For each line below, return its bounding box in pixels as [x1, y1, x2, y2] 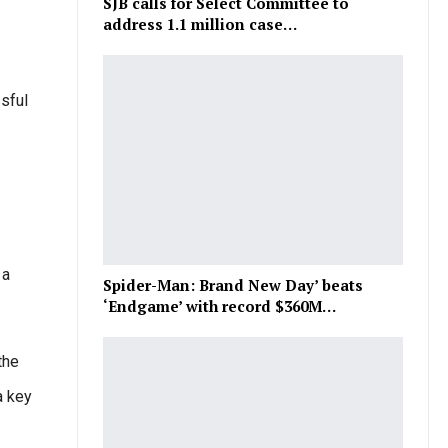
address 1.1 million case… [103, 14, 298, 35]
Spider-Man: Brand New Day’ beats [103, 275, 364, 296]
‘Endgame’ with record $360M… [103, 296, 337, 317]
